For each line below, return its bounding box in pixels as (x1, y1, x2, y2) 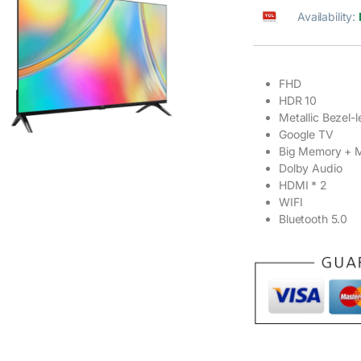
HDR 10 (279, 93, 317, 107)
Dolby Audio (279, 160, 342, 175)
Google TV (279, 127, 334, 141)
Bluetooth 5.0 (279, 211, 348, 226)
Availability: (297, 9, 359, 23)
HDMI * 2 (279, 177, 327, 192)
